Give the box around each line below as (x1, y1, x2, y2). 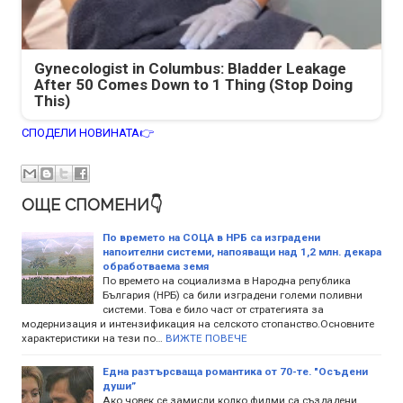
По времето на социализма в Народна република (103, 273, 351, 287)
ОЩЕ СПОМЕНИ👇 (22, 194, 162, 214)
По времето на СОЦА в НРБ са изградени (103, 230, 320, 244)
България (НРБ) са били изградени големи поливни (103, 288, 363, 301)
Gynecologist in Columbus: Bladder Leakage (34, 59, 346, 77)
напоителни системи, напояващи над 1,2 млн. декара (103, 245, 381, 258)
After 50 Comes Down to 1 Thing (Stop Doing (34, 76, 353, 94)
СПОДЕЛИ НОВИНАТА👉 (22, 126, 154, 139)
